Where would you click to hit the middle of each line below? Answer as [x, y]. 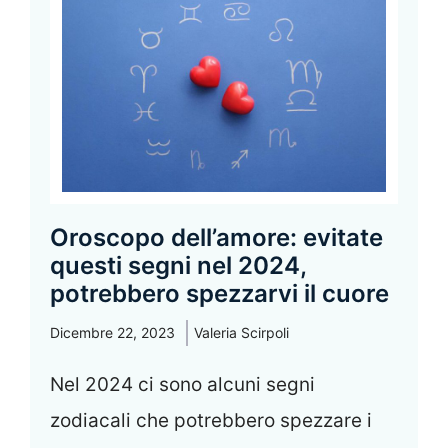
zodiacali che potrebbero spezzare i [211, 421]
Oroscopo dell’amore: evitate [216, 238]
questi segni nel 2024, [178, 266]
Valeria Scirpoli [241, 333]
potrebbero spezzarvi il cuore [219, 294]
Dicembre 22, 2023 [112, 333]
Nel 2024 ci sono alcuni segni [182, 385]
